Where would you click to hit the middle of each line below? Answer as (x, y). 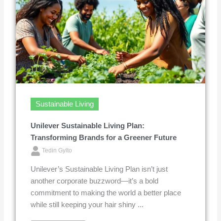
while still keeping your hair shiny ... (87, 204)
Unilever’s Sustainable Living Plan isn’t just (99, 169)
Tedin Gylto (57, 150)
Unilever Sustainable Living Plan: (88, 126)
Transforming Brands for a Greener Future (104, 137)
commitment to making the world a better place (106, 193)
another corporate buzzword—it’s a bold (95, 181)
